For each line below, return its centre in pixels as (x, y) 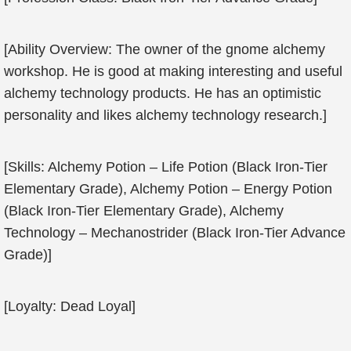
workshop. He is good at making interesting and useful (173, 71)
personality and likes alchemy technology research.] (165, 115)
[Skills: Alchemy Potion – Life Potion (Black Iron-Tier (166, 167)
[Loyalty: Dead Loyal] (70, 306)
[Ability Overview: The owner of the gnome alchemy (165, 49)
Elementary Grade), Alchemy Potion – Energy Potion (168, 189)
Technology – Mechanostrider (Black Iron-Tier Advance (175, 233)
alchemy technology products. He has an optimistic (163, 93)
